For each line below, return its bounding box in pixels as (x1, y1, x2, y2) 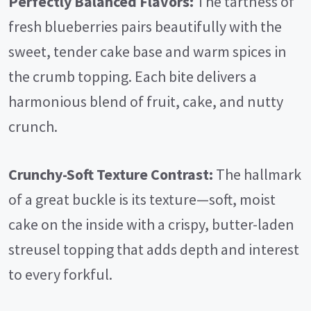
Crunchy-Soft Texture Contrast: (8, 165, 213, 184)
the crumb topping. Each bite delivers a (8, 67, 257, 86)
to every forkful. (8, 264, 112, 284)
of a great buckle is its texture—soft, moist (8, 190, 276, 209)
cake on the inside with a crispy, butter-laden (8, 215, 294, 234)
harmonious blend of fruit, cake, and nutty (8, 92, 283, 111)
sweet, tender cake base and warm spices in (8, 42, 287, 61)
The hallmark (213, 165, 301, 184)
